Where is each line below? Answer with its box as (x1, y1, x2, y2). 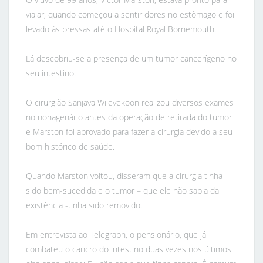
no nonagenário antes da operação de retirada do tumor (26, 112, 232, 123)
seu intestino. (26, 68, 76, 79)
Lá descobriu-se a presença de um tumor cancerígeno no (26, 53, 237, 64)
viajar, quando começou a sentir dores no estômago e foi (26, 9, 235, 20)
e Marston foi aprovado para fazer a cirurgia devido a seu (26, 126, 233, 137)
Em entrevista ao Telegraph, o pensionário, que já (26, 229, 207, 240)
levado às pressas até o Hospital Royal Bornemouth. (26, 23, 217, 35)
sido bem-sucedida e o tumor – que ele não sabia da (26, 185, 220, 196)
